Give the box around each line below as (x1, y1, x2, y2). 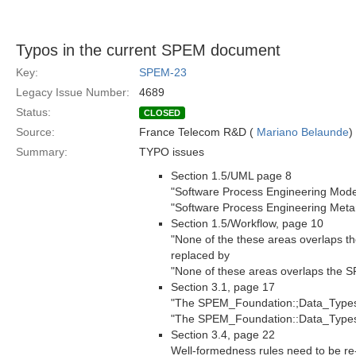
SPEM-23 (139, 66, 187, 79)
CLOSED (144, 108, 180, 118)
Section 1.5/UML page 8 (171, 169, 292, 182)
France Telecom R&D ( (139, 126, 257, 138)
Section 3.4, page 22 (171, 328, 275, 341)
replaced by (171, 249, 230, 261)
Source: (16, 126, 55, 138)
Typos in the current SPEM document (16, 41, 281, 59)
